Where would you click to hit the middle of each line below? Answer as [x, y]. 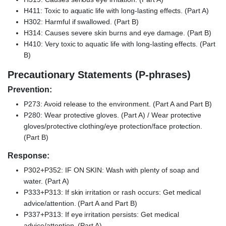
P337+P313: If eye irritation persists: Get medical [101, 215]
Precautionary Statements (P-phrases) [99, 75]
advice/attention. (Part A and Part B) [80, 204]
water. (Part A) [46, 181]
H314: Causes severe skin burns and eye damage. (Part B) [118, 33]
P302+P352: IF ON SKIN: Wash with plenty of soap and [111, 170]
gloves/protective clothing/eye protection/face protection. [113, 126]
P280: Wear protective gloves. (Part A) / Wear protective [113, 115]
